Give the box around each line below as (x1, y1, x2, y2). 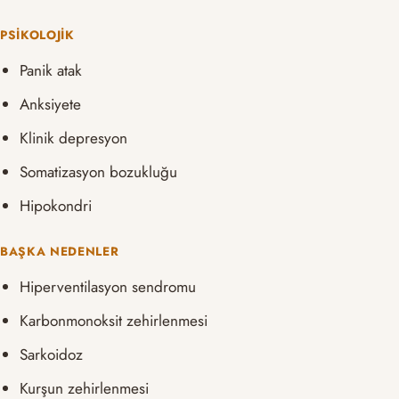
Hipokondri (20, 195, 93, 217)
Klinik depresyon (20, 127, 128, 150)
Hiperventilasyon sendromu (20, 276, 197, 298)
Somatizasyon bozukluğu (20, 161, 178, 183)
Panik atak (20, 60, 83, 82)
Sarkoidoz (20, 344, 84, 366)
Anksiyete (20, 94, 82, 116)
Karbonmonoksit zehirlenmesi (20, 310, 208, 332)
